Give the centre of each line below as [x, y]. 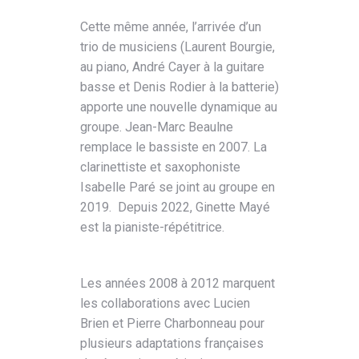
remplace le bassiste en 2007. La [173, 147]
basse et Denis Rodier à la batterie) [179, 87]
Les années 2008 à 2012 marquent [177, 283]
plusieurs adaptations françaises [172, 343]
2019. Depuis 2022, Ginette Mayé [175, 207]
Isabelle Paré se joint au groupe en [177, 187]
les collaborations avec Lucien [165, 303]
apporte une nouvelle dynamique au [179, 107]
